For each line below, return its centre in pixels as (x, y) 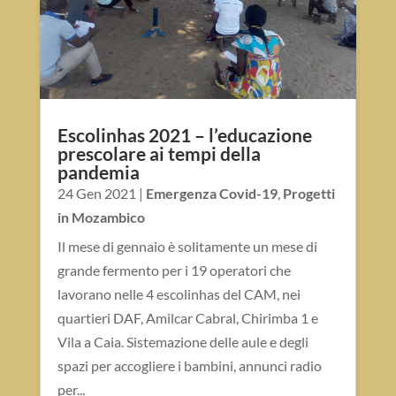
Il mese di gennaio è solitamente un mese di (187, 247)
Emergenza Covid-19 (211, 194)
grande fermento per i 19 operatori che (174, 270)
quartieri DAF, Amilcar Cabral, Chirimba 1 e (187, 318)
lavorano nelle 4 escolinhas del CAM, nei (179, 294)
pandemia (98, 172)
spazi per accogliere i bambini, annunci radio (189, 366)
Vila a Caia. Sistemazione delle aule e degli (183, 342)
